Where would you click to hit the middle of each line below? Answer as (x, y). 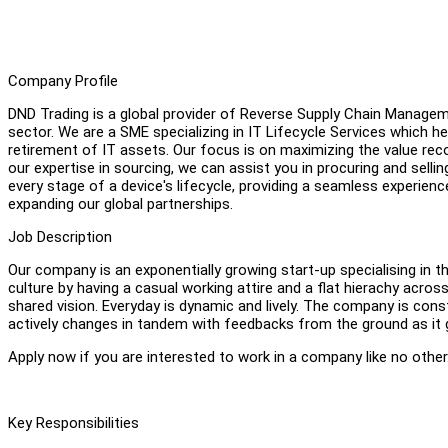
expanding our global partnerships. (120, 203)
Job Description (60, 236)
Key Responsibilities (73, 422)
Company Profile (63, 80)
